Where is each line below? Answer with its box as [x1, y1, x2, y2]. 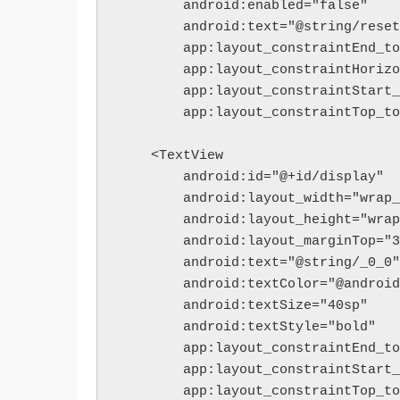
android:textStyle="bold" [183, 319, 376, 335]
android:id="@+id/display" [183, 169, 384, 185]
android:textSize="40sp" [183, 297, 368, 313]
